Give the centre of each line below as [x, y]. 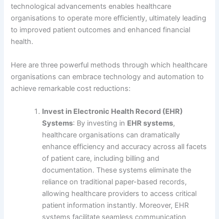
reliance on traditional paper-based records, [115, 182]
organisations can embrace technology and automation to [108, 77]
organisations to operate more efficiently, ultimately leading [109, 18]
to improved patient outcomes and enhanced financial [101, 30]
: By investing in [100, 123]
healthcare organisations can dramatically [111, 135]
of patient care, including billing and [101, 158]
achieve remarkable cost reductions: [71, 88]
